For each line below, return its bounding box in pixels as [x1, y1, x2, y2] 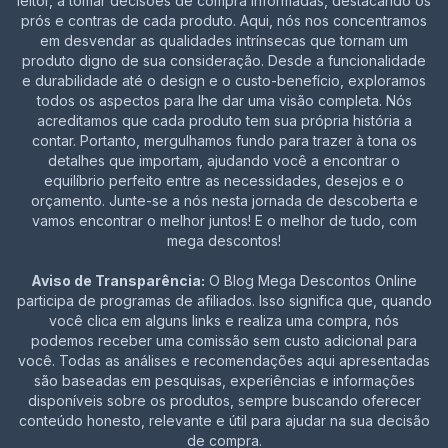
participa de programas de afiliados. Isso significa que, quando [16, 292, 432, 309]
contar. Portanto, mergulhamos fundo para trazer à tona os [31, 132, 417, 149]
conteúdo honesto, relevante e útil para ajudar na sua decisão [18, 412, 430, 429]
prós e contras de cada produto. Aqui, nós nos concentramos [21, 12, 427, 29]
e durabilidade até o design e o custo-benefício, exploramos [22, 72, 426, 89]
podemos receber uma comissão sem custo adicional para [31, 332, 417, 349]
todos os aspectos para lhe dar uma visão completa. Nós [36, 92, 412, 109]
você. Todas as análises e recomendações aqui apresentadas [18, 352, 430, 369]
